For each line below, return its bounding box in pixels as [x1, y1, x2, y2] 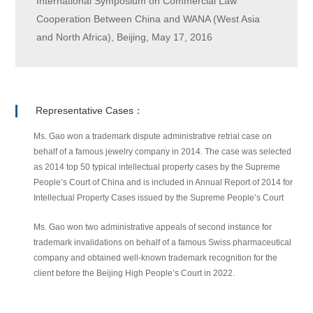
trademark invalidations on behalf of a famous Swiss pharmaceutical [34, 238, 292, 248]
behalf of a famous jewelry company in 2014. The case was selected [34, 147, 292, 157]
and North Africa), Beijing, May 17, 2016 [36, 31, 213, 43]
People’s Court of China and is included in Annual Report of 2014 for [34, 177, 293, 188]
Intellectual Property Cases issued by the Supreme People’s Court [34, 193, 284, 203]
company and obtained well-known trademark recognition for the [34, 253, 278, 263]
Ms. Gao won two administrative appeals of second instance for [34, 222, 272, 233]
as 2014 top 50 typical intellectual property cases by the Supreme [34, 162, 281, 173]
